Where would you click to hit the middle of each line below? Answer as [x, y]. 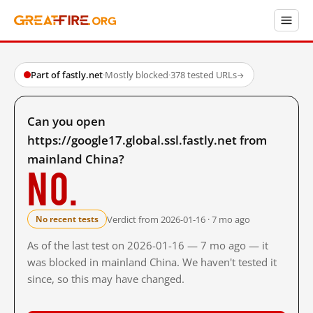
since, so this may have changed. [106, 279]
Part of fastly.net [67, 75]
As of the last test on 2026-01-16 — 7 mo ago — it [148, 245]
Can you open [66, 121]
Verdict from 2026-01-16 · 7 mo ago [179, 219]
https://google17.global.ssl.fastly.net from [147, 140]
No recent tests [67, 219]
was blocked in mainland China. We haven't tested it [152, 262]
